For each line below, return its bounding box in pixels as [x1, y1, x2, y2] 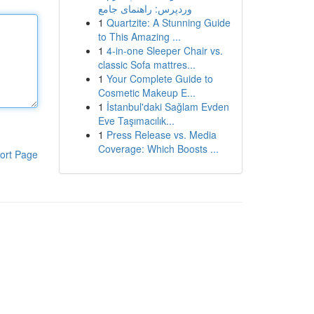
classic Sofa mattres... [97, 57, 196, 71]
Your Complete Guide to [106, 71, 213, 86]
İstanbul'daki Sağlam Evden [106, 100, 229, 114]
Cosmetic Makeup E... [97, 86, 196, 100]
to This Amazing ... [97, 29, 181, 43]
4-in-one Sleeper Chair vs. [106, 43, 223, 57]
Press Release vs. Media [106, 128, 217, 142]
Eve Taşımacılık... [97, 114, 175, 128]
